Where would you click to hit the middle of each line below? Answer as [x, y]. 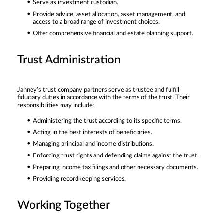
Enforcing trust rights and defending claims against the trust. [116, 155]
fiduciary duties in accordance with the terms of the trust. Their [104, 97]
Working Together [64, 205]
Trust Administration [69, 60]
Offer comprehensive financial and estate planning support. [113, 33]
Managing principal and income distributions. [93, 144]
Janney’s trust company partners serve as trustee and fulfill [98, 90]
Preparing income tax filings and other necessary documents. [116, 167]
